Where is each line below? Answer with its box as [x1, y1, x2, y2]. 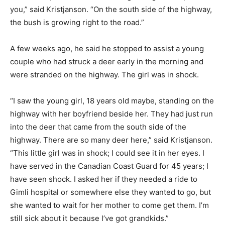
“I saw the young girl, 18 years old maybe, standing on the [10, 95, 214, 105]
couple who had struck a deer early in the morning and [10, 56, 203, 66]
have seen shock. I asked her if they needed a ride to [10, 174, 197, 184]
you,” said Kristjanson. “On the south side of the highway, [10, 4, 212, 14]
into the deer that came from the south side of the [10, 122, 186, 132]
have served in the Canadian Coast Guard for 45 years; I [10, 161, 208, 171]
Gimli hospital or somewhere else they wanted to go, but [10, 187, 211, 197]
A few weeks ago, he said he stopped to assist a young [10, 43, 204, 53]
